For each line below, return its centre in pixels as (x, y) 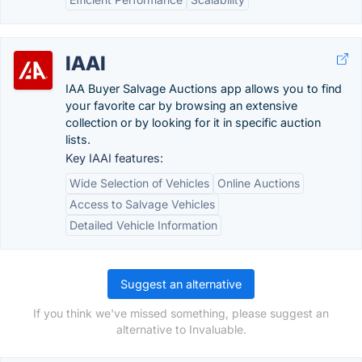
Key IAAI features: (114, 158)
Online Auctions (259, 183)
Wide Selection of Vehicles (139, 183)
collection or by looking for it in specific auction (193, 122)
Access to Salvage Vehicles (142, 204)
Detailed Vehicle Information (143, 225)
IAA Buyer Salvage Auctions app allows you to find (204, 88)
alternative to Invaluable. (181, 329)
